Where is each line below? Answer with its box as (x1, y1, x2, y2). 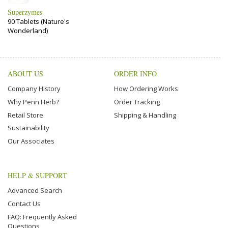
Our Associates (8, 136, 54, 146)
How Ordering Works (114, 84, 178, 94)
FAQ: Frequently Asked (8, 212, 77, 221)
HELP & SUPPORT (8, 170, 67, 180)
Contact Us (8, 198, 41, 208)
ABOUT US (8, 68, 43, 78)
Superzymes (8, 7, 42, 17)
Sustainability (8, 123, 49, 133)
